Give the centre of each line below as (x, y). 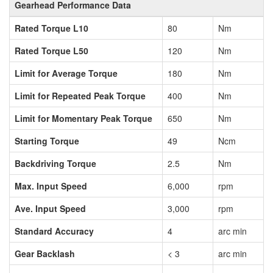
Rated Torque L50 (51, 50)
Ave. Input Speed (50, 208)
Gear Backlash (45, 253)
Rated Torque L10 (51, 28)
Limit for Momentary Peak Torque (83, 118)
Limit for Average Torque (66, 73)
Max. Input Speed (51, 186)
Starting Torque (47, 140)
